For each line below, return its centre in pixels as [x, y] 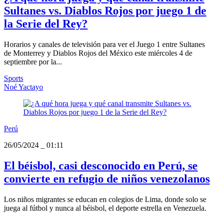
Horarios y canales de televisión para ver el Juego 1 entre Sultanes [104, 44]
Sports [14, 78]
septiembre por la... [33, 62]
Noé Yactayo [23, 87]
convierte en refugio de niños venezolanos [107, 178]
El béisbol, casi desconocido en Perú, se [101, 165]
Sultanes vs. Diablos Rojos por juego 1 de [105, 10]
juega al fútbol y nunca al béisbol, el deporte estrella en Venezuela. [105, 208]
